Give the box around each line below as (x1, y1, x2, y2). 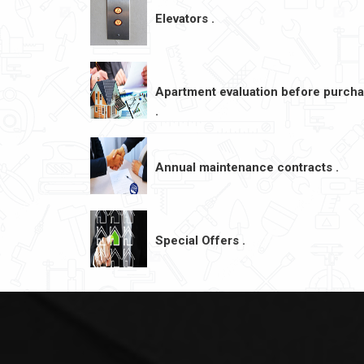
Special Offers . (155, 233, 245, 248)
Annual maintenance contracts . (155, 160, 339, 175)
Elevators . (155, 11, 214, 26)
